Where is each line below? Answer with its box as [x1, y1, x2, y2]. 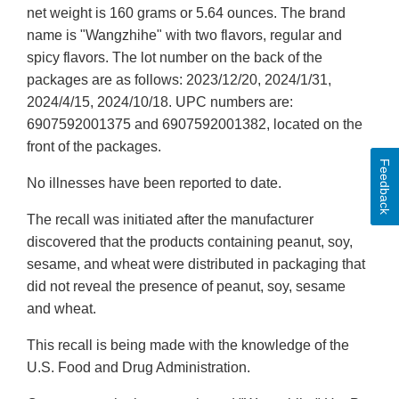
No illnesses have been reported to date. [27, 175, 281, 191]
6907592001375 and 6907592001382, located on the [27, 117, 362, 133]
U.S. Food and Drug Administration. [27, 360, 250, 376]
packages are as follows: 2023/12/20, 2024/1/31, [27, 72, 331, 88]
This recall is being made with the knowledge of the [27, 338, 349, 354]
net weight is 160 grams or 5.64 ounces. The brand [27, 5, 346, 21]
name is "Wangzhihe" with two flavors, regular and [27, 28, 342, 44]
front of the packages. [27, 139, 161, 155]
